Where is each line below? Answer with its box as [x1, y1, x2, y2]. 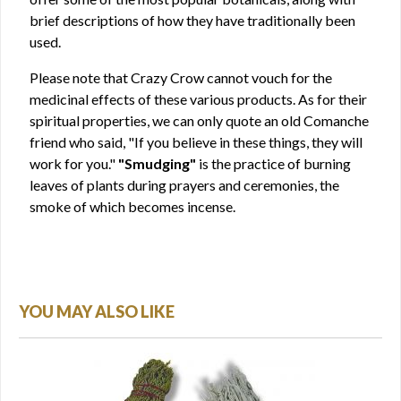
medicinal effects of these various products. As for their [30, 90, 367, 107]
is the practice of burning [196, 155, 351, 172]
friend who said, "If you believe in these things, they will [30, 133, 363, 150]
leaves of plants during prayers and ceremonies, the [30, 176, 339, 193]
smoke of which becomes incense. [30, 198, 235, 215]
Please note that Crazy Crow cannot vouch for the [30, 69, 332, 86]
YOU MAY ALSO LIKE [19, 302, 175, 321]
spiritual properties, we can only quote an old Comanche [30, 112, 369, 129]
